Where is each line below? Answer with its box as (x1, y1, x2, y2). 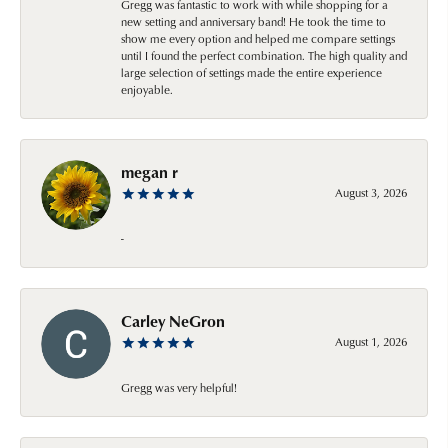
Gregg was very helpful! (121, 378, 237, 396)
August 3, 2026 (335, 183, 407, 201)
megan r (121, 160, 178, 183)
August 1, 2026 (335, 332, 407, 350)
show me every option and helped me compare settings (121, 29, 395, 47)
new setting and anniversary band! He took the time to (121, 12, 386, 30)
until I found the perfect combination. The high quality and (121, 46, 407, 64)
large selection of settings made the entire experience (121, 63, 382, 81)
